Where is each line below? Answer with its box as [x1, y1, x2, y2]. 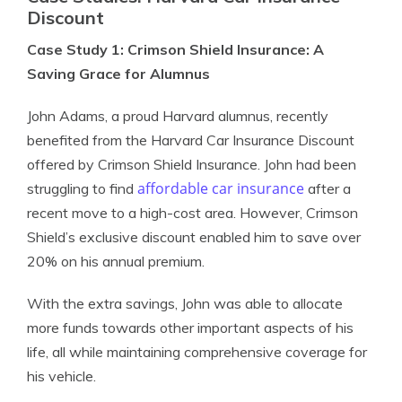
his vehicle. [27, 367, 96, 385]
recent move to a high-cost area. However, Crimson [27, 204, 358, 222]
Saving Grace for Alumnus [27, 65, 210, 83]
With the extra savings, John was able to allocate [27, 294, 343, 312]
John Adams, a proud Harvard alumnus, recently [27, 107, 328, 125]
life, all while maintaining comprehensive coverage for [27, 343, 367, 361]
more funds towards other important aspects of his [27, 319, 354, 336]
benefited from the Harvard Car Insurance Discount [27, 131, 354, 149]
